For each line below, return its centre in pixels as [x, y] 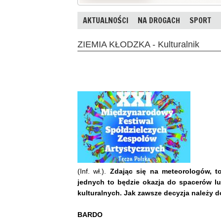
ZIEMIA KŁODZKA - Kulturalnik [138, 44]
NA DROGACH [159, 20]
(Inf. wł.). [94, 171]
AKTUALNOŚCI [106, 20]
